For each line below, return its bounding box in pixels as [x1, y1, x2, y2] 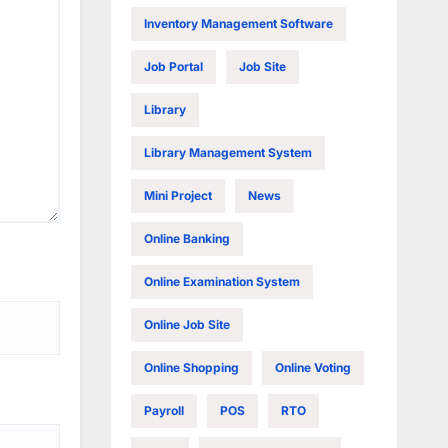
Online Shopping [143, 359, 239, 375]
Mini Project [143, 187, 212, 203]
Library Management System [143, 144, 312, 160]
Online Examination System [143, 273, 300, 289]
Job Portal [143, 58, 203, 74]
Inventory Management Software [143, 15, 333, 31]
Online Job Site [143, 316, 230, 332]
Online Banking [143, 230, 230, 246]
